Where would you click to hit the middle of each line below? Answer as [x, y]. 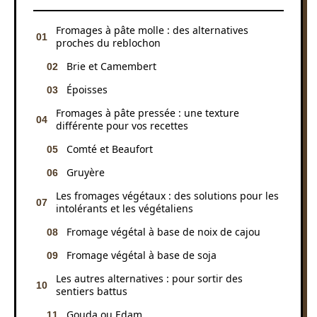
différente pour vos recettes [122, 125]
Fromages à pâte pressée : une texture [148, 113]
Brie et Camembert [111, 66]
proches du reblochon [108, 42]
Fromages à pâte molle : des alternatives [152, 30]
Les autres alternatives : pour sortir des [149, 278]
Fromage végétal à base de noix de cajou [163, 231]
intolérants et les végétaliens [125, 208]
